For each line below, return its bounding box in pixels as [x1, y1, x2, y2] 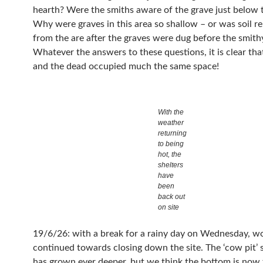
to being [157, 140, 184, 148]
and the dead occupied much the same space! [33, 62, 219, 71]
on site [157, 203, 179, 211]
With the [157, 108, 184, 116]
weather [157, 119, 184, 127]
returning [157, 129, 187, 137]
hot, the [157, 150, 181, 159]
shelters [157, 161, 183, 169]
